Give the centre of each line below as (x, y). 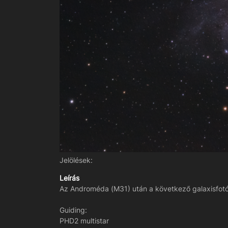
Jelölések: (76, 160)
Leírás (69, 178)
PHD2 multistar (84, 220)
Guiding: (73, 210)
